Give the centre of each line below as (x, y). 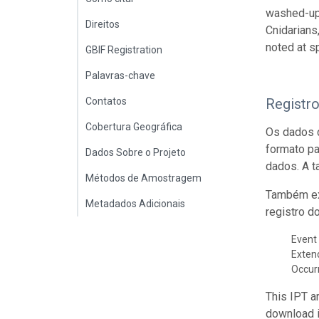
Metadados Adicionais (135, 203)
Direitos (103, 24)
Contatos (106, 101)
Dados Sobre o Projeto (136, 152)
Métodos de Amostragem (143, 178)
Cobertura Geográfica (134, 126)
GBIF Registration (124, 49)
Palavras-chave (120, 75)
